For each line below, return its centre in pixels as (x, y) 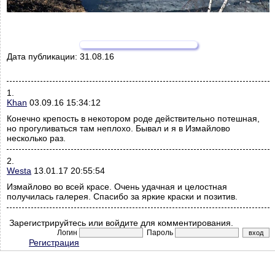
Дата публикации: (43, 57)
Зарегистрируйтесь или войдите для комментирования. (120, 223)
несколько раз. (36, 138)
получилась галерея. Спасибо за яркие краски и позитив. (122, 197)
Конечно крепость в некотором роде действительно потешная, (133, 119)
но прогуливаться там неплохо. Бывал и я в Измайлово (118, 129)
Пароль (159, 233)
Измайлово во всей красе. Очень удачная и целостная (117, 187)
